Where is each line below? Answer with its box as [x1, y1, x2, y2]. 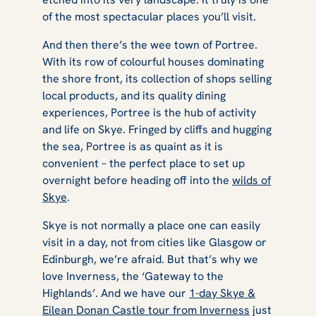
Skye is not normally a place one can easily [42, 217, 260, 233]
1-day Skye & [189, 285, 255, 300]
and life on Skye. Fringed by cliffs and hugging [42, 121, 272, 137]
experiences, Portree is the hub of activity [42, 104, 256, 120]
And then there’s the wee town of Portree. [42, 37, 257, 52]
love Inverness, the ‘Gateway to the [42, 268, 224, 284]
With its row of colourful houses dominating [42, 54, 264, 69]
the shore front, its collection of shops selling [42, 71, 272, 86]
